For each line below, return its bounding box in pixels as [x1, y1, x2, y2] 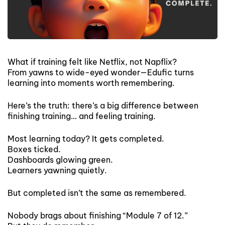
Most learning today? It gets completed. [8, 133, 164, 144]
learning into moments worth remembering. [8, 77, 175, 88]
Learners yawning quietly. [8, 165, 107, 175]
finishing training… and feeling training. [8, 110, 156, 121]
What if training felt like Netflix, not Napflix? [8, 56, 177, 67]
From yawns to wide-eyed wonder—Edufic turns [8, 67, 194, 77]
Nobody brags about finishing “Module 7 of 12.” [8, 210, 188, 220]
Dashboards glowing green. [8, 154, 113, 165]
